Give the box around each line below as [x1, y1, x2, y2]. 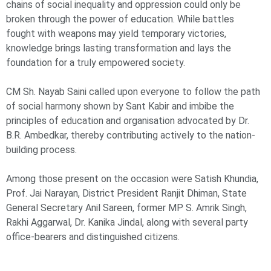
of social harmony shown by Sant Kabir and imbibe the [6, 100, 234, 113]
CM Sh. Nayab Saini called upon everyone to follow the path [6, 86, 260, 98]
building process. [6, 144, 77, 156]
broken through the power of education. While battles [6, 13, 234, 25]
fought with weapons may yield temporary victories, [6, 28, 226, 40]
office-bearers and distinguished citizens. [6, 231, 180, 243]
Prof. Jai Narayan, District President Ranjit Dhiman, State [6, 188, 247, 200]
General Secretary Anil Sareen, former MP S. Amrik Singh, [6, 202, 247, 214]
